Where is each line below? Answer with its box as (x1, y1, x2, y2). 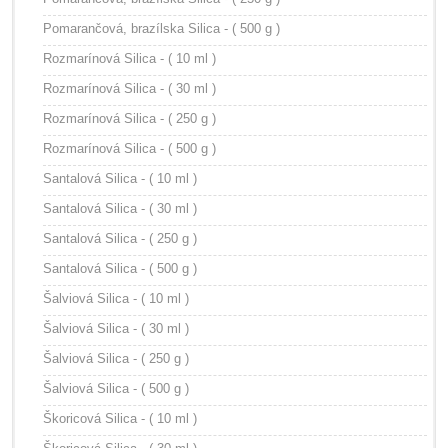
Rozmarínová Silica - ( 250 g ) (43, 111, 216, 126)
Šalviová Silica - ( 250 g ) (43, 351, 189, 366)
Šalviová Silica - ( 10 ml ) (43, 291, 189, 306)
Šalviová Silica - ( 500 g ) (43, 381, 189, 396)
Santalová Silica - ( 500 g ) (43, 261, 197, 276)
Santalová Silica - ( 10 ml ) (43, 171, 197, 186)
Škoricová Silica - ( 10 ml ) (43, 411, 197, 426)
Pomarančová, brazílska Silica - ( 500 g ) (43, 21, 280, 36)
